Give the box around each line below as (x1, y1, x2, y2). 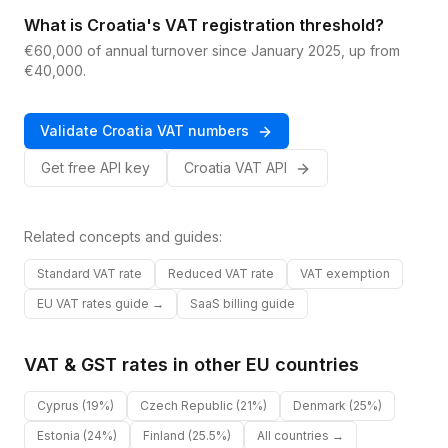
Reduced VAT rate (168, 266, 274, 281)
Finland (143, 428, 185, 443)
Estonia (37, 428, 80, 443)
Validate (40, 122, 102, 139)
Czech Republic (140, 398, 233, 413)
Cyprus (37, 398, 79, 413)
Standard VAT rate (37, 266, 142, 281)
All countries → (257, 428, 344, 443)
